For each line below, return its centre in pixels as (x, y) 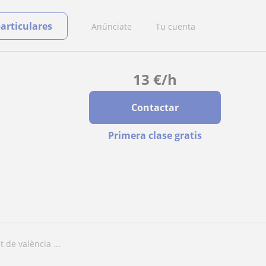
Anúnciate (112, 26)
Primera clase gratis (155, 135)
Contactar (155, 107)
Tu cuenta (175, 26)
